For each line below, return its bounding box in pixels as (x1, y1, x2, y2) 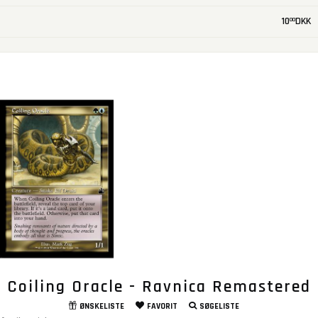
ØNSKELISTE (79, 301, 124, 312)
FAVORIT (146, 301, 177, 312)
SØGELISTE (199, 301, 239, 312)
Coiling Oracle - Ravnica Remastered (7, 276, 311, 298)
